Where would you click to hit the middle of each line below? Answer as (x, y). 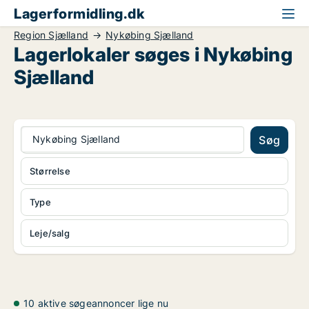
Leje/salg (50, 233)
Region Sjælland (51, 35)
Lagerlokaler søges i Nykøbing (153, 54)
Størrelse (50, 171)
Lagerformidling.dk (79, 14)
